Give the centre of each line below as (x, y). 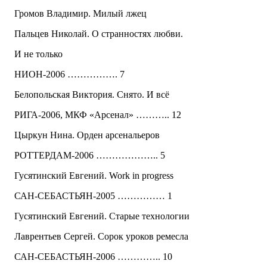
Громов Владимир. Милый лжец (80, 14)
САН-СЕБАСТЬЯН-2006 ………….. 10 (93, 257)
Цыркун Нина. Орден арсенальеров (87, 135)
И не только (38, 54)
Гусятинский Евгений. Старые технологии (102, 216)
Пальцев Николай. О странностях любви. (99, 34)
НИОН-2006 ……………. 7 (69, 74)
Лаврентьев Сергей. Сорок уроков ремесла (101, 237)
